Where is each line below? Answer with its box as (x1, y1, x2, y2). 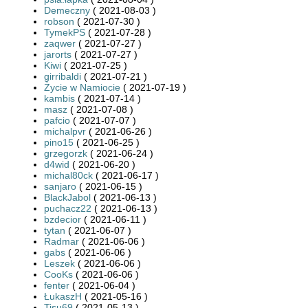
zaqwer (44, 37, 76, 49)
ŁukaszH (44, 290, 82, 302)
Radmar (44, 235, 79, 247)
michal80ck (44, 169, 93, 181)
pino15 (44, 136, 74, 148)
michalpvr (44, 125, 86, 137)
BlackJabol (44, 191, 91, 203)
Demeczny (44, 4, 90, 16)
